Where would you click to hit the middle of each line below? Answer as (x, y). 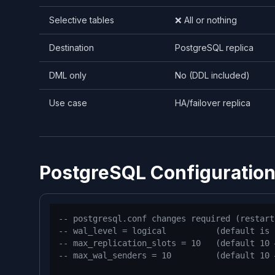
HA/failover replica (213, 103)
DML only (68, 75)
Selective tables (82, 20)
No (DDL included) (212, 75)
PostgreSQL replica (214, 47)
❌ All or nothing (206, 20)
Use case (68, 103)
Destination (72, 47)
